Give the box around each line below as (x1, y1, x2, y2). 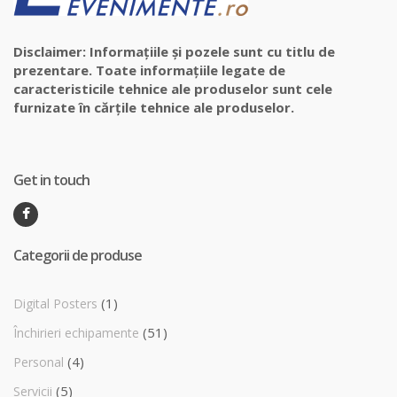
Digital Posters (13, 295, 97, 313)
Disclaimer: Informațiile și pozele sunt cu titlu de (13, 43, 335, 61)
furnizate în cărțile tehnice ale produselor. (13, 98, 294, 117)
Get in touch (13, 170, 90, 191)
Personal (13, 354, 64, 371)
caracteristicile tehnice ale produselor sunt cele (13, 80, 332, 98)
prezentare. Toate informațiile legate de (13, 61, 285, 80)
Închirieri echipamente (13, 324, 139, 342)
